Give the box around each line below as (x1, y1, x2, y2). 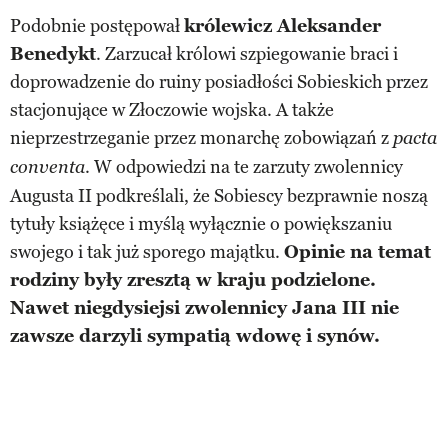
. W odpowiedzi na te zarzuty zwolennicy (85, 155, 403, 178)
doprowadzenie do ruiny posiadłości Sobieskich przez (10, 70, 428, 93)
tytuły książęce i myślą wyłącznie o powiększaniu (10, 212, 392, 235)
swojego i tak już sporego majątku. (10, 240, 284, 263)
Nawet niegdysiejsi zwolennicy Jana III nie (10, 296, 399, 319)
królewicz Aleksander (184, 14, 381, 37)
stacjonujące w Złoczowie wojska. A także (10, 98, 334, 121)
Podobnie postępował (10, 14, 184, 37)
